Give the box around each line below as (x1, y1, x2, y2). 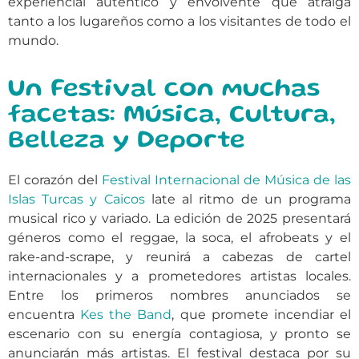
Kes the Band (80, 307, 172, 323)
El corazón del (8, 172, 102, 188)
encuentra (8, 307, 81, 323)
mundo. (8, 33, 58, 48)
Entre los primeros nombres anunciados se (8, 288, 351, 304)
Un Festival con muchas (8, 79, 320, 103)
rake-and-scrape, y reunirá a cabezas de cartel (8, 249, 351, 265)
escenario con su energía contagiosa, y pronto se (8, 326, 351, 342)
